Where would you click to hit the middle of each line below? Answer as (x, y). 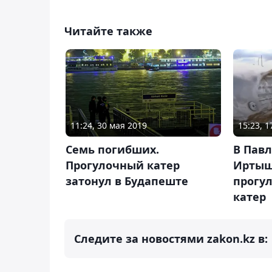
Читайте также (108, 31)
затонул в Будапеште (127, 181)
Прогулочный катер (123, 165)
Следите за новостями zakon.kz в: (171, 239)
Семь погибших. (112, 150)
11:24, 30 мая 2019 (109, 126)
